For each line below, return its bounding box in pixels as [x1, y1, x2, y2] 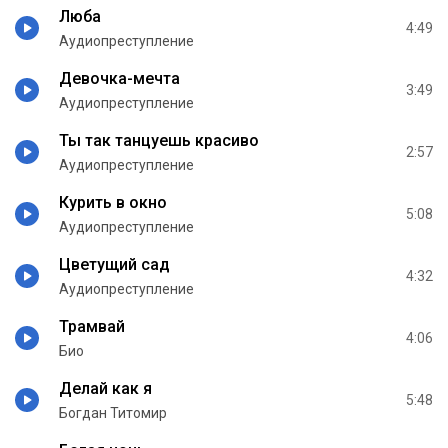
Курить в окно [59, 192, 167, 212]
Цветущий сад [59, 254, 170, 274]
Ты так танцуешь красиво [59, 130, 259, 150]
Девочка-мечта [59, 68, 180, 88]
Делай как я [59, 378, 152, 398]
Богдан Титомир [59, 404, 167, 421]
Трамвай [59, 316, 125, 336]
